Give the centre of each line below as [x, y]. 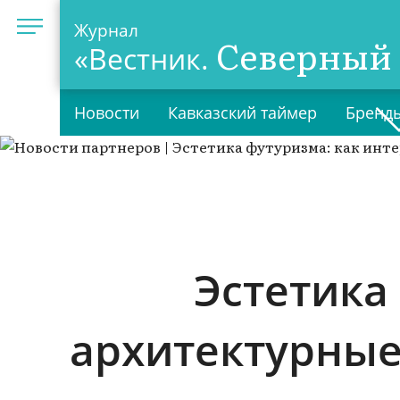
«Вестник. [146, 58]
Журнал [107, 30]
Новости [107, 113]
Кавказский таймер [243, 113]
